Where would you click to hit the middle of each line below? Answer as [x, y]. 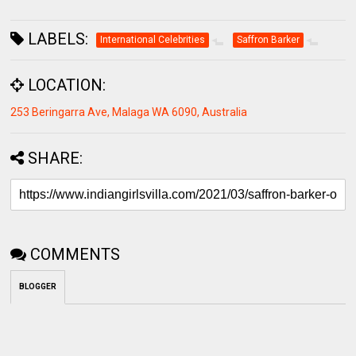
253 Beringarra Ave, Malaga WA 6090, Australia [129, 112]
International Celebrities [153, 40]
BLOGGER [38, 286]
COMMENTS [75, 254]
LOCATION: [65, 85]
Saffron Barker [269, 40]
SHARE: [56, 158]
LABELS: [56, 39]
